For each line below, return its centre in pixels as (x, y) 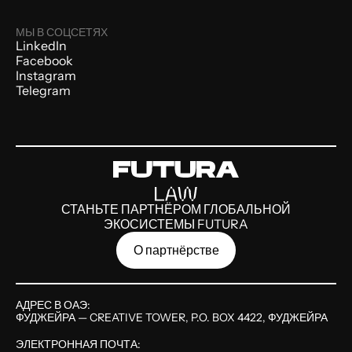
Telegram (43, 90)
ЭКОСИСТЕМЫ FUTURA (176, 224)
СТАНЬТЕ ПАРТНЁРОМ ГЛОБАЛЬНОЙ (176, 209)
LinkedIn (41, 45)
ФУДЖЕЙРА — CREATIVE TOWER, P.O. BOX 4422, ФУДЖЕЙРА (172, 317)
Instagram (46, 75)
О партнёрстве (176, 250)
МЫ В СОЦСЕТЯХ (62, 32)
